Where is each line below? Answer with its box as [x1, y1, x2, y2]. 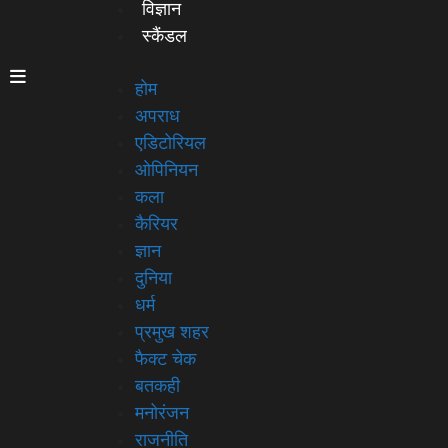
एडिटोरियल [135, 132, 206, 153]
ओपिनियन [135, 159, 198, 180]
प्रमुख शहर [135, 321, 209, 342]
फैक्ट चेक [135, 348, 196, 369]
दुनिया [135, 267, 172, 288]
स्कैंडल [142, 26, 187, 46]
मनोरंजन [135, 402, 189, 423]
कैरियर [135, 213, 178, 234]
